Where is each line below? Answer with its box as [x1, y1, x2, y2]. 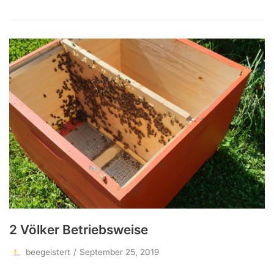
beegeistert [26, 247, 70, 257]
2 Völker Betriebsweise [9, 222, 148, 238]
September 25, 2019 [80, 247, 159, 257]
